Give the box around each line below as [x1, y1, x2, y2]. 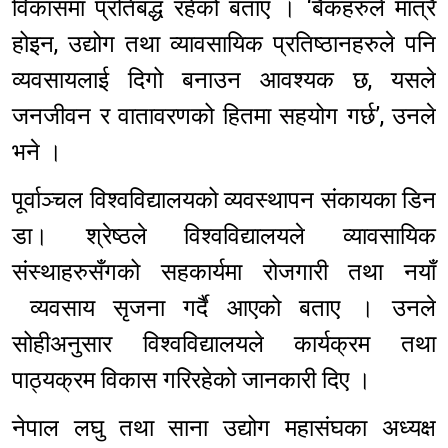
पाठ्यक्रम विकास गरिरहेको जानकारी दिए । [12, 366, 371, 395]
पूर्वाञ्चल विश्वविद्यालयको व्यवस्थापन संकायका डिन [12, 186, 436, 215]
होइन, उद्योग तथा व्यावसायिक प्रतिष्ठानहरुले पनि [12, 30, 436, 59]
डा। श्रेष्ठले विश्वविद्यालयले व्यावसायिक [12, 222, 436, 251]
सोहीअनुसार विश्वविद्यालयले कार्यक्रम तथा [12, 330, 436, 359]
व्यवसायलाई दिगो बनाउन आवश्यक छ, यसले [12, 66, 436, 95]
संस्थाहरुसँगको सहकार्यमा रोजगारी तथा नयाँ [12, 258, 436, 287]
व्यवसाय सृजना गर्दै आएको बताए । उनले [12, 294, 436, 323]
